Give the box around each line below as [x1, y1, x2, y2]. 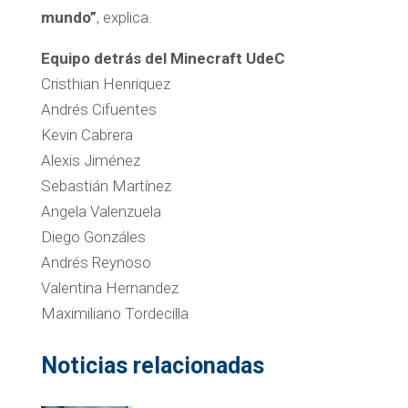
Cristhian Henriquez [40, 74, 170, 93]
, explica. [96, 7, 152, 26]
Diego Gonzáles [40, 227, 146, 246]
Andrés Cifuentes [40, 99, 157, 118]
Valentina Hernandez [40, 278, 178, 297]
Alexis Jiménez [40, 150, 140, 169]
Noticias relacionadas [40, 352, 264, 379]
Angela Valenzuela [40, 201, 161, 220]
